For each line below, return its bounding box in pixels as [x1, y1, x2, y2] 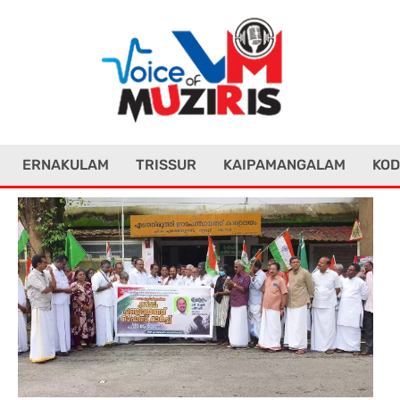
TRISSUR [135, 155, 196, 173]
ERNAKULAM [21, 155, 109, 173]
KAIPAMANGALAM [222, 155, 346, 173]
